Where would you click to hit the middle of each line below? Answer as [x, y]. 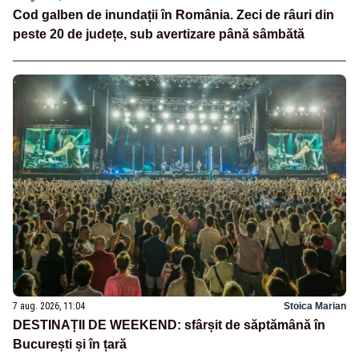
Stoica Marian [315, 307]
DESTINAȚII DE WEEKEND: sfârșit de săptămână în [169, 325]
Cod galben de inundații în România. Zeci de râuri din [173, 15]
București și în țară [70, 345]
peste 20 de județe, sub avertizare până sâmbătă [159, 34]
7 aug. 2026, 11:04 [49, 307]
